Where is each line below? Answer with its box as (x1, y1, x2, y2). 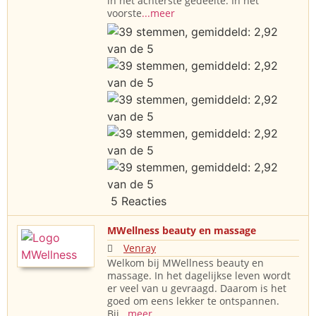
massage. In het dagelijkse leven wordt (107, 269, 291, 283)
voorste (107, 6, 142, 20)
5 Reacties (107, 194, 166, 209)
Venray (123, 241, 156, 255)
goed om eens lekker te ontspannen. (107, 294, 279, 308)
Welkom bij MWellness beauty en (107, 256, 264, 270)
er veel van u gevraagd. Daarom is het (107, 281, 286, 296)
